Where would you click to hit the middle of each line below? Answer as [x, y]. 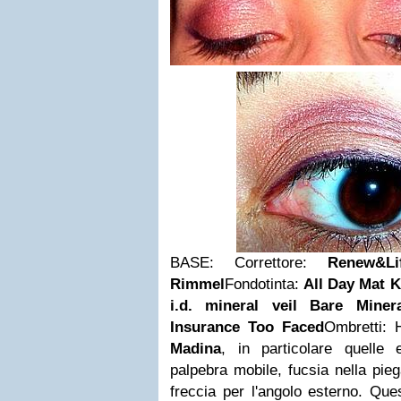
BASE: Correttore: [249, 263]
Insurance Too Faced [247, 327]
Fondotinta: [264, 284]
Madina [196, 349]
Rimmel [197, 284]
